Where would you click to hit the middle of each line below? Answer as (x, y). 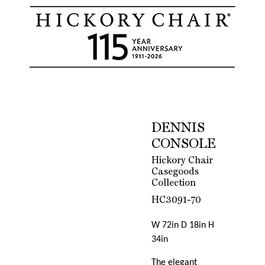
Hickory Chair (182, 161)
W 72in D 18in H (183, 225)
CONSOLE (184, 144)
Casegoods (175, 172)
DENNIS (178, 128)
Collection (174, 183)
